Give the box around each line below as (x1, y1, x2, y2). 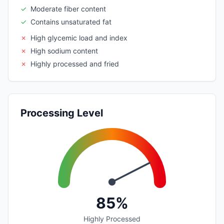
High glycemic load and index (30, 33, 127, 42)
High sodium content (30, 46, 98, 55)
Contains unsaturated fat (30, 17, 111, 26)
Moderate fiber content (30, 4, 106, 13)
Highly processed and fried (30, 59, 119, 68)
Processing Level (20, 106, 103, 119)
